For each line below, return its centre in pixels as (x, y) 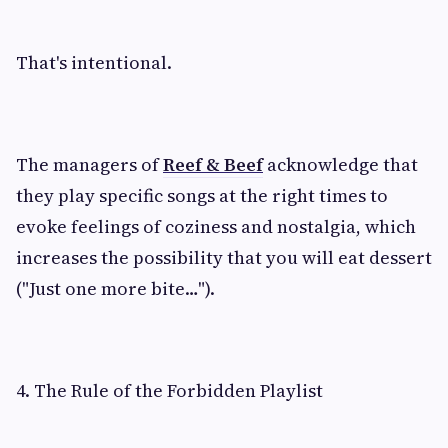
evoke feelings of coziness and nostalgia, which (216, 226)
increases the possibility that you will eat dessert (224, 257)
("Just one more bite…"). (115, 288)
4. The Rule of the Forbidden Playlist (169, 390)
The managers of (89, 164)
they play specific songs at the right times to (202, 195)
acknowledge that (340, 164)
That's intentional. (94, 62)
